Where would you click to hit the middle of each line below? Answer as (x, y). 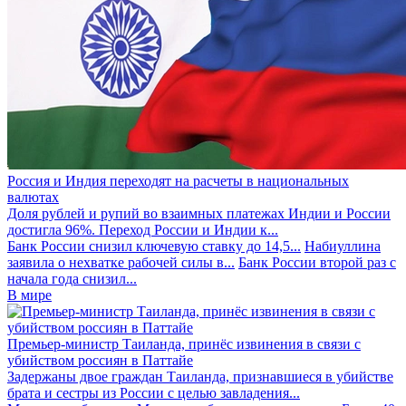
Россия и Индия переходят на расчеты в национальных (178, 180)
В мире (29, 295)
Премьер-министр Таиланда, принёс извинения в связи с (184, 343)
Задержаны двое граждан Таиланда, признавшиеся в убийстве (200, 376)
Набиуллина (343, 246)
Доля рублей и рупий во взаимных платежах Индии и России (199, 213)
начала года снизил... (72, 278)
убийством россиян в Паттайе (100, 360)
